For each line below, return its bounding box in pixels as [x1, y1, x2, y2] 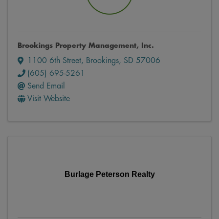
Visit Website [27, 95, 70, 103]
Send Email [27, 82, 65, 90]
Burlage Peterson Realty [64, 170, 155, 179]
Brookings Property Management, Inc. [18, 42, 154, 49]
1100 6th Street [27, 57, 81, 65]
